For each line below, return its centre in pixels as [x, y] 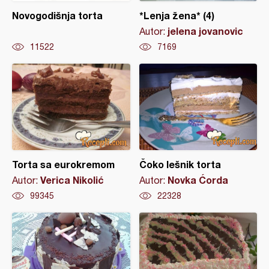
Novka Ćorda [198, 180]
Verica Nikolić [72, 180]
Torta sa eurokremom [63, 164]
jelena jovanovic [205, 31]
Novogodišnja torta [57, 15]
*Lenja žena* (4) [177, 15]
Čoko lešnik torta [180, 164]
